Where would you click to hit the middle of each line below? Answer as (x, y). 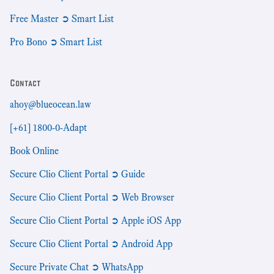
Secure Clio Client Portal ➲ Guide (77, 174)
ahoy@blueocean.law (50, 104)
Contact (25, 83)
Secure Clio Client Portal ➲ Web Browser (92, 197)
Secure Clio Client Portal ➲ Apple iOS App (95, 220)
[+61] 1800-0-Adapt (48, 128)
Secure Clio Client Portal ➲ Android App (91, 244)
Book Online (34, 151)
